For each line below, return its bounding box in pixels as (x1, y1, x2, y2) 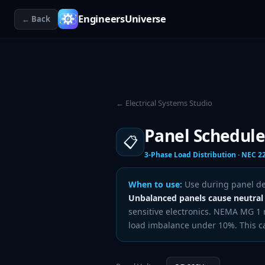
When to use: (128, 179, 182, 190)
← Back (22, 13, 50, 24)
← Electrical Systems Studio (116, 98, 212, 108)
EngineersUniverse (78, 12, 166, 25)
